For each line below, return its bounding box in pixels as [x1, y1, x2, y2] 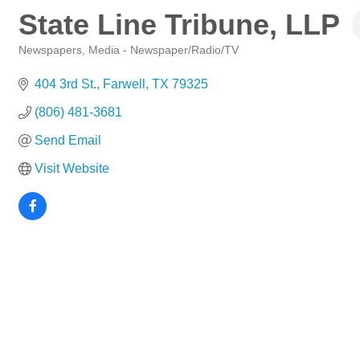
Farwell [103, 77, 145, 91]
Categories [18, 55, 71, 67]
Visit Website [35, 162, 109, 175]
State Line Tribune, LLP [18, 7, 340, 41]
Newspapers [18, 44, 82, 56]
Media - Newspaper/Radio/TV [88, 44, 239, 56]
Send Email [35, 133, 101, 147]
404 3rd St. [35, 77, 96, 91]
